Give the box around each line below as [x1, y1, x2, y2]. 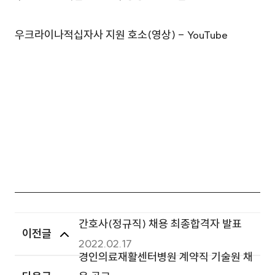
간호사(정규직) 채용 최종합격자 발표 [79, 217, 242, 231]
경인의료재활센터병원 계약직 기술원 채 [79, 250, 253, 264]
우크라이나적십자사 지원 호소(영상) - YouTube [15, 28, 228, 42]
